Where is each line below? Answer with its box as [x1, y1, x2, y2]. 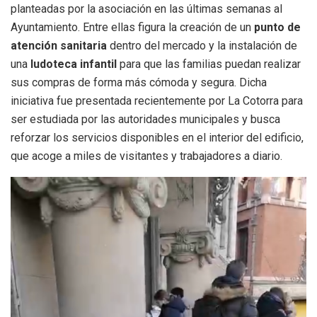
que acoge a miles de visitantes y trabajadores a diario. [11, 149, 282, 163]
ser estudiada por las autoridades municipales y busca [11, 113, 280, 127]
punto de [254, 21, 301, 35]
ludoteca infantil [30, 57, 117, 71]
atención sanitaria [11, 39, 107, 53]
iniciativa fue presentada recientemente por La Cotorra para [11, 94, 303, 108]
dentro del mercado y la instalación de [107, 39, 297, 53]
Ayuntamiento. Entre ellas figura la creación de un [11, 21, 254, 35]
